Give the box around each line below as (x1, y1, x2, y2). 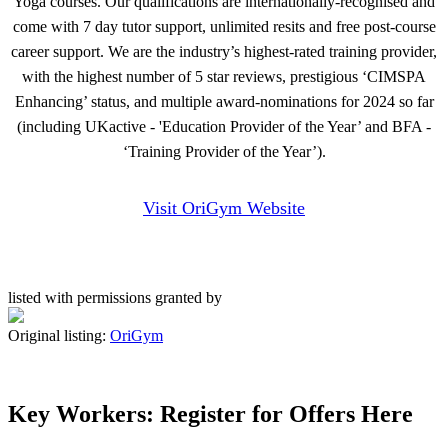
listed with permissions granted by (8, 288, 222, 306)
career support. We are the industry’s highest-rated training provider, (11, 42, 437, 60)
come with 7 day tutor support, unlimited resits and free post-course (12, 17, 436, 35)
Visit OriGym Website (143, 197, 305, 218)
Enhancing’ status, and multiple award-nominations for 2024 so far (14, 92, 434, 110)
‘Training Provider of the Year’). (122, 142, 326, 160)
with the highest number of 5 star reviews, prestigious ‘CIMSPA (22, 67, 426, 85)
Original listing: (8, 326, 110, 344)
